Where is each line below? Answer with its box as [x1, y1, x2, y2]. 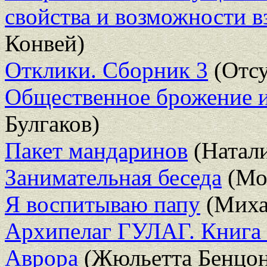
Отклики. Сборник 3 [5, 57, 208, 83]
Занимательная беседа [5, 164, 222, 190]
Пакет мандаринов [5, 137, 188, 163]
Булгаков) [5, 110, 100, 136]
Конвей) [5, 30, 85, 56]
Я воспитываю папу [5, 191, 200, 217]
